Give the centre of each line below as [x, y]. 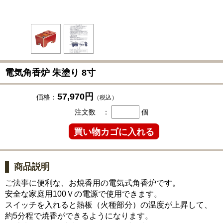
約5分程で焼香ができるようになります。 [79, 216]
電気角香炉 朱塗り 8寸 [50, 73]
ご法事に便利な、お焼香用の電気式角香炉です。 [93, 183]
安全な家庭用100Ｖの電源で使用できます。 [83, 194]
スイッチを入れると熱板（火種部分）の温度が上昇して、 [109, 205]
